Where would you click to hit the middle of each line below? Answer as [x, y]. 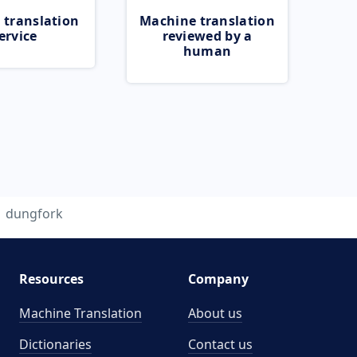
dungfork [34, 214]
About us [215, 313]
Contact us [220, 344]
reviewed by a [207, 36]
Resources [51, 279]
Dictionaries [55, 344]
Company [218, 279]
